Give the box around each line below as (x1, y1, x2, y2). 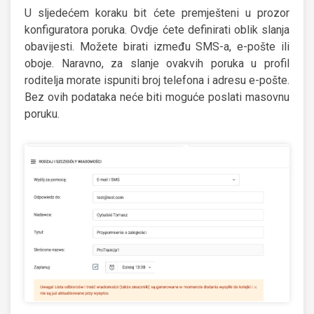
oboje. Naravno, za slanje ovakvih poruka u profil (25, 56, 289, 70)
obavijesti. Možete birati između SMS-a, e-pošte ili (25, 39, 289, 53)
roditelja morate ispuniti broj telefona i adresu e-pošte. (25, 73, 289, 87)
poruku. (25, 107, 60, 121)
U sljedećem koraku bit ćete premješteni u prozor (25, 6, 289, 20)
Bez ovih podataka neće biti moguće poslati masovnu (25, 90, 289, 104)
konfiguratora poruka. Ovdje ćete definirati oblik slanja (25, 22, 289, 36)
